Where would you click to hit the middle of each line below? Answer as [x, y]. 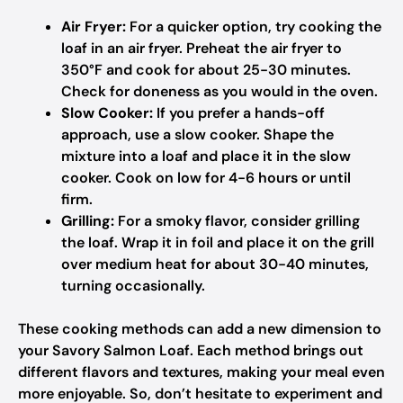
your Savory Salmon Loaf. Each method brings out [191, 350]
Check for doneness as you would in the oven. [219, 91]
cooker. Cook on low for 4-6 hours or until [206, 178]
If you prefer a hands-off [239, 113]
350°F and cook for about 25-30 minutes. [206, 70]
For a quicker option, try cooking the [254, 27]
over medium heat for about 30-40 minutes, [215, 264]
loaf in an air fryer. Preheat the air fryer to [201, 48]
